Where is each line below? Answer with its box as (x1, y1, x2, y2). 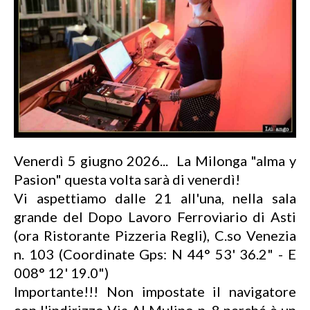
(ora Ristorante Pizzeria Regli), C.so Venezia (14, 227, 296, 244)
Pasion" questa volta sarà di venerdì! (14, 171, 240, 188)
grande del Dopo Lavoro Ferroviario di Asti (14, 208, 296, 226)
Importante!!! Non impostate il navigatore (14, 283, 296, 300)
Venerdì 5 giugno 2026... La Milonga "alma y (14, 152, 296, 170)
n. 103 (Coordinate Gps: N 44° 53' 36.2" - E (14, 246, 296, 263)
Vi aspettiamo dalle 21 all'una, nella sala (14, 190, 296, 207)
